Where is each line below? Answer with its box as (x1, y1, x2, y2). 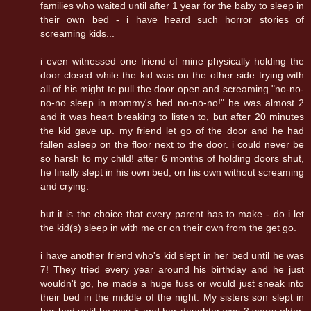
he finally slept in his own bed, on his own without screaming (40, 166, 304, 178)
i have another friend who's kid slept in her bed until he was (40, 249, 304, 261)
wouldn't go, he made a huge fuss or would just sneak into (40, 277, 304, 289)
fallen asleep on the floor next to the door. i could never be (40, 138, 304, 150)
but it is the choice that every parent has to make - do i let (40, 208, 304, 219)
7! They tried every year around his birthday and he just (40, 263, 304, 275)
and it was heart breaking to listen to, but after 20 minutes (40, 110, 304, 122)
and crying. (40, 180, 89, 192)
